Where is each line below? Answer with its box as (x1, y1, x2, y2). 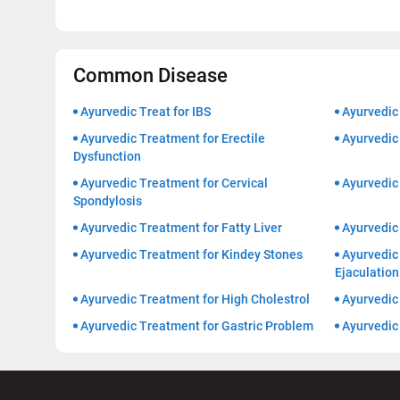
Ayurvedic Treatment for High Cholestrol (80, 292, 310, 307)
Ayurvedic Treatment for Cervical (80, 176, 268, 191)
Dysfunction (73, 149, 141, 164)
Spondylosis (73, 194, 142, 209)
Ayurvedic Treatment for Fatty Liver (80, 221, 282, 236)
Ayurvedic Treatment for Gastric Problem (80, 319, 313, 334)
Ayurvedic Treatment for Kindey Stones (80, 247, 303, 262)
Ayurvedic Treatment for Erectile (80, 131, 265, 146)
